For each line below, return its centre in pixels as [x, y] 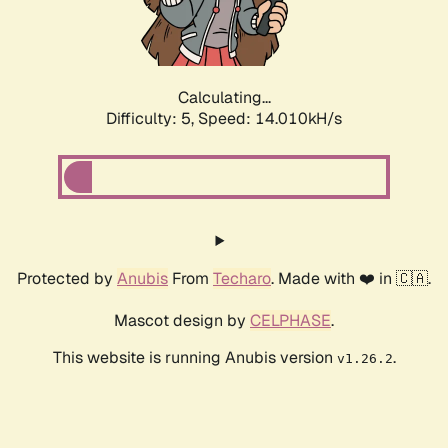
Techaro [242, 279]
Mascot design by [182, 321]
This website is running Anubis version [194, 358]
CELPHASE [290, 321]
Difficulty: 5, [152, 119]
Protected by [67, 279]
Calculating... [224, 98]
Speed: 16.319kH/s [270, 119]
